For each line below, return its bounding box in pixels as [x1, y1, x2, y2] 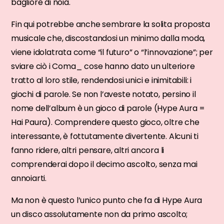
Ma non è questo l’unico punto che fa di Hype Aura [11, 194, 202, 206]
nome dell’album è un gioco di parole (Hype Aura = [11, 102, 205, 114]
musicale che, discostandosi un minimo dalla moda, [11, 32, 205, 44]
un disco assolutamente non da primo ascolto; [11, 208, 188, 220]
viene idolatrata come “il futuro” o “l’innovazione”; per [11, 46, 213, 58]
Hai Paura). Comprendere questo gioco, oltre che [11, 116, 199, 128]
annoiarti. [11, 172, 47, 184]
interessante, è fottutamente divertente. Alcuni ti [11, 130, 198, 142]
